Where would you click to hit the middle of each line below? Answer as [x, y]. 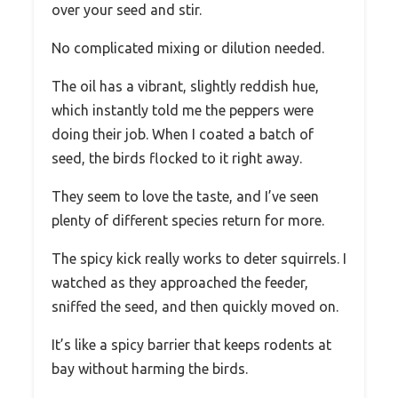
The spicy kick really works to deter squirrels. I [199, 258]
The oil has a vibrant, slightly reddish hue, [185, 86]
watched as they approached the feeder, [180, 282]
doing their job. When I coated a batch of [183, 134]
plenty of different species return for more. [188, 220]
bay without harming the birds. [150, 368]
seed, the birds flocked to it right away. [177, 158]
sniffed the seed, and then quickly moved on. [195, 306]
